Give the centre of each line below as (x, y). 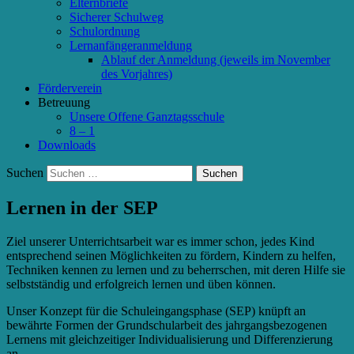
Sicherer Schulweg (117, 17)
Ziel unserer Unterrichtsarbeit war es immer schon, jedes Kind (160, 241)
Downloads (67, 145)
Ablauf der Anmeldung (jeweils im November (216, 59)
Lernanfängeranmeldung (131, 45)
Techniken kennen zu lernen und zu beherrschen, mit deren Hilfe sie (176, 269)
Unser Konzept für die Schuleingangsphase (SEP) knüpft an (156, 311)
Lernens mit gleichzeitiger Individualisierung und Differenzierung (169, 339)
